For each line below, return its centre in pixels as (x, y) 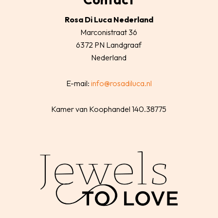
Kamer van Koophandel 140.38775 (109, 109)
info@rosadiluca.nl (121, 83)
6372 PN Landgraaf (109, 45)
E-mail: (78, 83)
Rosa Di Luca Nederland (109, 19)
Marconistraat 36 (109, 32)
